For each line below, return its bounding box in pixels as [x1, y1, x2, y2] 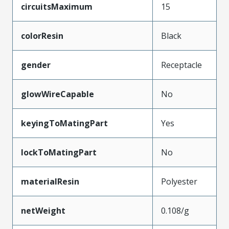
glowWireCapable [21, 88, 94, 100]
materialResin [21, 175, 79, 187]
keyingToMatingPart [21, 117, 108, 129]
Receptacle [161, 59, 202, 71]
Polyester [161, 175, 197, 187]
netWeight [21, 204, 65, 216]
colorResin [21, 30, 63, 41]
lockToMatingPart [21, 146, 97, 158]
